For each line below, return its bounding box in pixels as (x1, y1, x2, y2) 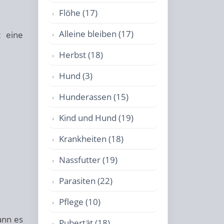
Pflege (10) (59, 196, 100, 207)
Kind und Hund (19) (59, 112, 133, 123)
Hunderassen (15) (59, 91, 128, 102)
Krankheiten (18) (59, 133, 123, 144)
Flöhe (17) (59, 7, 97, 18)
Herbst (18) (59, 49, 103, 60)
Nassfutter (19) (59, 154, 117, 165)
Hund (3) (59, 70, 92, 81)
